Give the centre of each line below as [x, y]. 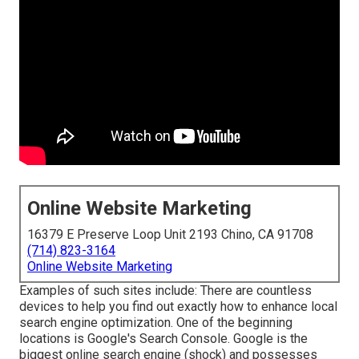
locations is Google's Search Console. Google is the [163, 339]
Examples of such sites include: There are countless [165, 291]
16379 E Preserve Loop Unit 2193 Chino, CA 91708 [170, 235]
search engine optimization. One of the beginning [156, 323]
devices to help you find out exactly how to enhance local [178, 307]
